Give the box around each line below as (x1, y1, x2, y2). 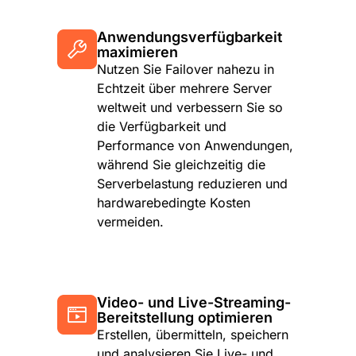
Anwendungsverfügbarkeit (97, 29, 282, 46)
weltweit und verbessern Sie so (97, 99, 283, 116)
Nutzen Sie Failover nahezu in (97, 61, 274, 78)
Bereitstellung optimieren (97, 309, 273, 327)
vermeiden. (97, 214, 164, 230)
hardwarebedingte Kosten (97, 195, 250, 211)
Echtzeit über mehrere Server (97, 80, 272, 97)
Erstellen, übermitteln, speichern (97, 327, 288, 343)
